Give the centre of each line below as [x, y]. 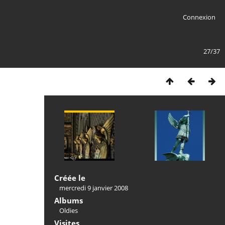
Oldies [69, 210]
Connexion [199, 17]
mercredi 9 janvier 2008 [94, 188]
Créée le [70, 178]
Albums [69, 200]
